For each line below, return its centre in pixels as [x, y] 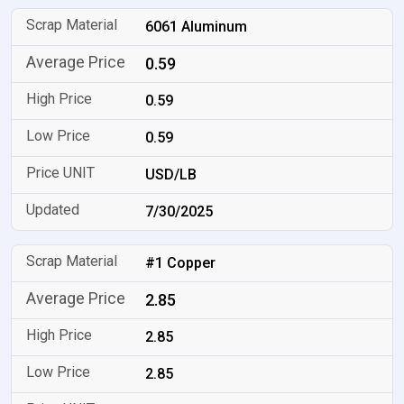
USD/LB [171, 174]
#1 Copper [181, 263]
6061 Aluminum [197, 27]
